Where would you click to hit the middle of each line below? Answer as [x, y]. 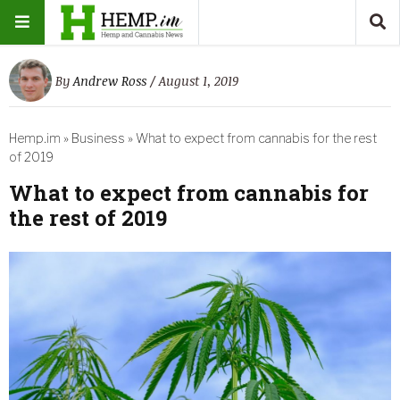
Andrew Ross [110, 80]
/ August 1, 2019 [194, 80]
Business [98, 138]
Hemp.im [35, 138]
